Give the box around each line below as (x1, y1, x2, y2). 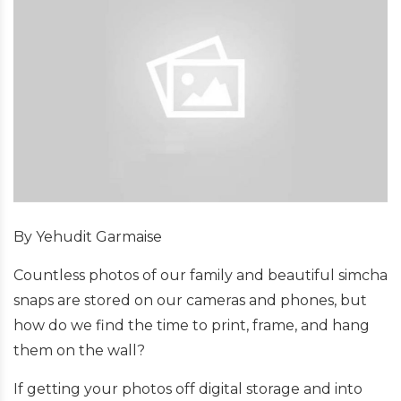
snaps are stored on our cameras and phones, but (13, 291, 367, 309)
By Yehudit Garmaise (13, 227, 162, 245)
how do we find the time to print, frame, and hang (13, 316, 370, 334)
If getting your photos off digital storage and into (13, 380, 363, 397)
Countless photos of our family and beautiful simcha (13, 266, 388, 284)
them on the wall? (13, 341, 145, 359)
